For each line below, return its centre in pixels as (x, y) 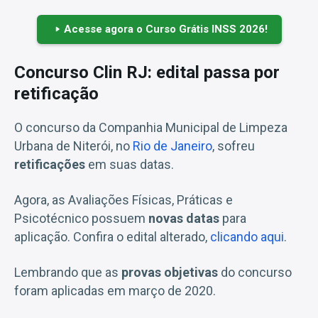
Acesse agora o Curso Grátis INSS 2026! (165, 29)
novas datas (185, 218)
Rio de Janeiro (172, 146)
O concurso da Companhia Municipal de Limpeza (151, 127)
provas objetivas (171, 272)
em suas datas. (131, 164)
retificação (56, 93)
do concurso (256, 272)
